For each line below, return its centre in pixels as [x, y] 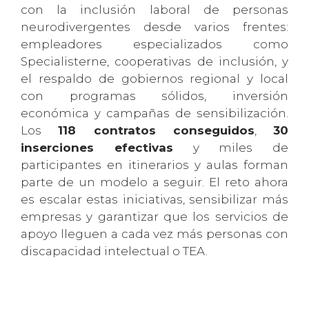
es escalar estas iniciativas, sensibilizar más [154, 200]
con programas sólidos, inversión [154, 96]
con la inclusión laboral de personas [154, 10]
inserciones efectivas [97, 148]
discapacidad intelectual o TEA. [114, 251]
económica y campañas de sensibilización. [154, 113]
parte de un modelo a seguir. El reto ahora [154, 182]
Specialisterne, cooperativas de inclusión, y [154, 62]
